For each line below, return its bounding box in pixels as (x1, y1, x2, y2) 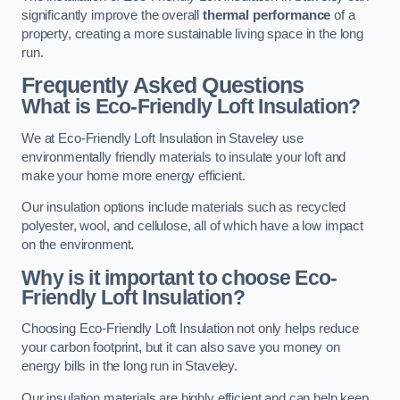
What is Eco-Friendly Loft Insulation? (21, 95, 361, 119)
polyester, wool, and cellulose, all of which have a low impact (21, 219, 363, 234)
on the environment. (21, 237, 135, 253)
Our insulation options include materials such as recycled (21, 200, 346, 215)
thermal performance (203, 7, 331, 22)
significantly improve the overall (21, 7, 204, 22)
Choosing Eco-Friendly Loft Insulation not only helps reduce (21, 321, 359, 337)
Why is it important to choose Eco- (21, 265, 337, 289)
